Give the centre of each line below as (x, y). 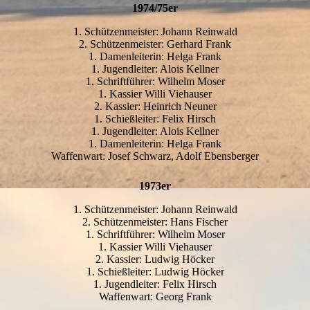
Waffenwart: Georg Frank (155, 297)
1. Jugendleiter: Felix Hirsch (155, 284)
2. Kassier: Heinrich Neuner (155, 107)
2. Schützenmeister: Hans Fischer (155, 222)
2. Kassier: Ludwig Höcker (155, 259)
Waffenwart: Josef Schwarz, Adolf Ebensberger (155, 156)
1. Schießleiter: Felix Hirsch (155, 119)
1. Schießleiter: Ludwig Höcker (155, 272)
